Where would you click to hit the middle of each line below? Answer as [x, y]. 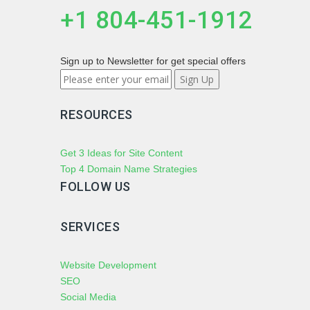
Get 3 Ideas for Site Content [121, 153]
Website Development [108, 265]
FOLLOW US [95, 186]
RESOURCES [97, 115]
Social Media [88, 297]
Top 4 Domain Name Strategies [129, 169]
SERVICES [90, 227]
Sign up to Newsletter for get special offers [153, 61]
